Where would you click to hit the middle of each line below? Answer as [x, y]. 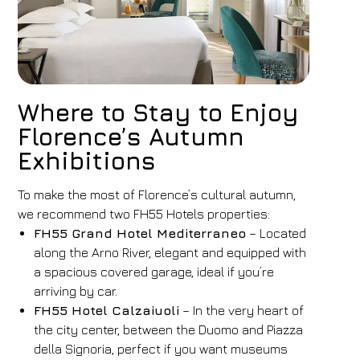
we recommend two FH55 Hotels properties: [144, 214]
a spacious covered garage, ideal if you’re [154, 272]
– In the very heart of [242, 310]
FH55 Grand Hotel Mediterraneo [140, 233]
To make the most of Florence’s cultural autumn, [157, 194]
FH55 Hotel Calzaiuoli [107, 310]
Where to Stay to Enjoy [159, 112]
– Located [276, 233]
